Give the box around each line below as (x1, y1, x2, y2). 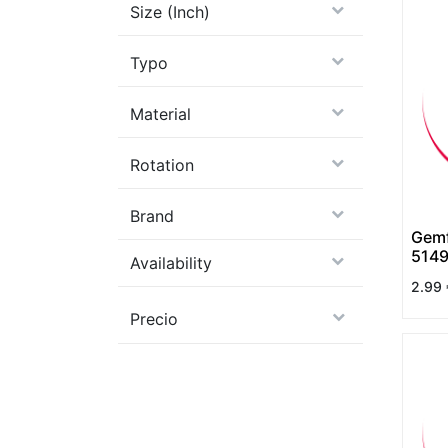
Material (130, 103, 191, 124)
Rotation (130, 154, 194, 175)
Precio (130, 308, 178, 329)
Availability (130, 252, 212, 273)
